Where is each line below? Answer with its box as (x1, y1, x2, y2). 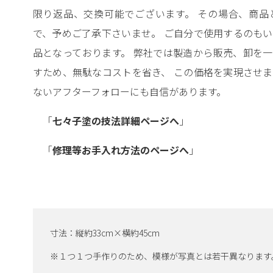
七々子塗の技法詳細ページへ (52, 113, 179, 129)
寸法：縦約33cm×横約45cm (49, 227, 160, 239)
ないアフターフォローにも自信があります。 (32, 84, 226, 99)
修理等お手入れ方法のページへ (52, 143, 189, 158)
